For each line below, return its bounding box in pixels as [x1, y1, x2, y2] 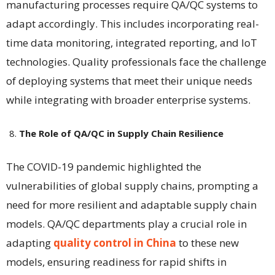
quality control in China [53, 235, 176, 250]
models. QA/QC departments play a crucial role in [6, 216, 247, 231]
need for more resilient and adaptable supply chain [6, 197, 257, 212]
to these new [179, 235, 239, 250]
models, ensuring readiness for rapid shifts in [6, 254, 227, 269]
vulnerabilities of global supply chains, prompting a [6, 178, 258, 193]
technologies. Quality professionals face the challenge [6, 54, 266, 69]
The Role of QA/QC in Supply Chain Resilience [19, 126, 223, 139]
